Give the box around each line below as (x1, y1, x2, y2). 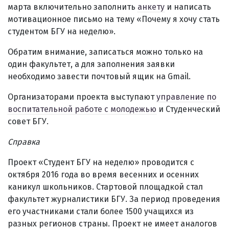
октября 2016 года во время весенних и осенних (8, 170, 199, 180)
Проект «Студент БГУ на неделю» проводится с (8, 157, 194, 168)
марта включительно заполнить (8, 2, 138, 12)
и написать (165, 2, 211, 12)
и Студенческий (156, 104, 220, 114)
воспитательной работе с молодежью (8, 104, 156, 114)
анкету (138, 2, 165, 12)
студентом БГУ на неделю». (8, 27, 116, 37)
